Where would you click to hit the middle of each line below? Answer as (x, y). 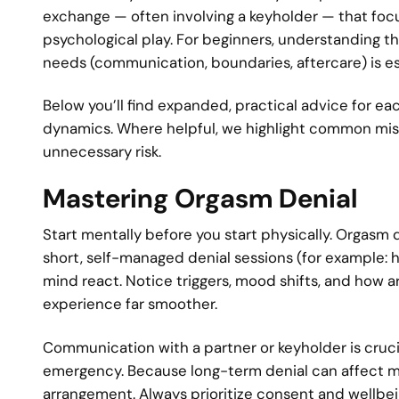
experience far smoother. (130, 304)
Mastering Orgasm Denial (200, 198)
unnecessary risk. (102, 152)
